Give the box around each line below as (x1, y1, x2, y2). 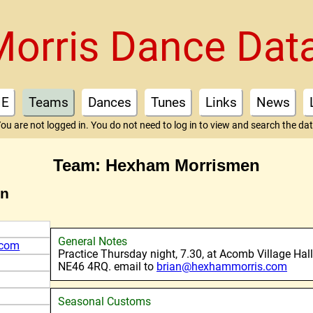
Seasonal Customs (58, 295, 151, 308)
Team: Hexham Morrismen (53, 156, 260, 175)
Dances (88, 94, 131, 110)
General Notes (58, 235, 127, 248)
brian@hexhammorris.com (156, 260, 287, 273)
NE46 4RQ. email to (58, 260, 156, 273)
